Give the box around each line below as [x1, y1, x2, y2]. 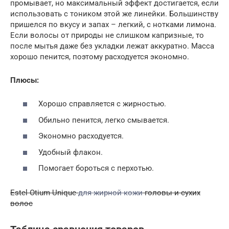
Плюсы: [10, 75, 39, 85]
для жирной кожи [78, 188, 143, 198]
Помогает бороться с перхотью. [38, 164, 154, 173]
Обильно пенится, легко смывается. [38, 115, 169, 125]
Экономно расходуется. [38, 131, 124, 141]
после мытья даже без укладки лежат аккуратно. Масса [10, 41, 214, 51]
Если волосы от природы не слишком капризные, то [10, 30, 204, 40]
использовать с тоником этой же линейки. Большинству [10, 9, 218, 18]
